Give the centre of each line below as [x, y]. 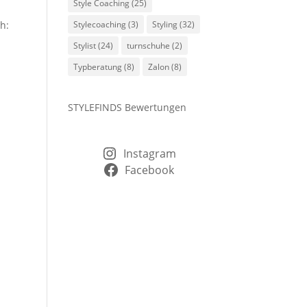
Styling [164, 24]
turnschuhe [148, 45]
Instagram [149, 153]
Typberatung [97, 66]
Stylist [84, 45]
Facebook [150, 170]
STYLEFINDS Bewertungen [127, 107]
